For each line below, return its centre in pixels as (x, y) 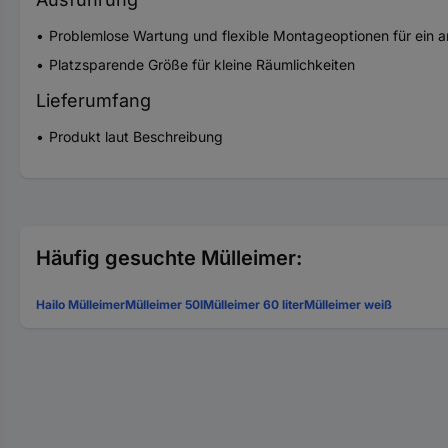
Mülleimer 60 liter (253, 304)
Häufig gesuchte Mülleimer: (169, 258)
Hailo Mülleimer (80, 304)
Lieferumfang (93, 100)
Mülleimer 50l (164, 304)
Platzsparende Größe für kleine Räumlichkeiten (202, 64)
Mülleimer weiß (348, 304)
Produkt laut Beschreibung (136, 136)
